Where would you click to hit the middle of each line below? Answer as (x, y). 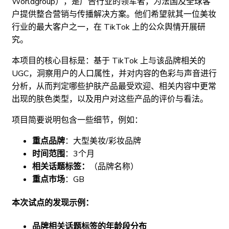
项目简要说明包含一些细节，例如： (77, 120)
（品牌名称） (114, 166)
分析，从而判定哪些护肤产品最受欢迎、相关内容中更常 (114, 86)
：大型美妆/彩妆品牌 (103, 141)
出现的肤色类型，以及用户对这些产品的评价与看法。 (110, 99)
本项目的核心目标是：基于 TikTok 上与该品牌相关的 (109, 61)
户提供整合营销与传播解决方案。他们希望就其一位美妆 (114, 14)
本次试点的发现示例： (53, 203)
